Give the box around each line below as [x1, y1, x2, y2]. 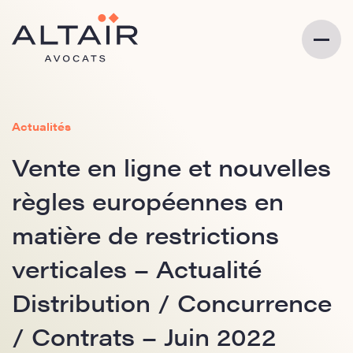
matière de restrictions [12, 217, 279, 251]
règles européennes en [12, 184, 284, 217]
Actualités [12, 118, 71, 134]
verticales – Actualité [12, 251, 262, 285]
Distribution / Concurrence [12, 285, 332, 319]
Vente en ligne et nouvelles [12, 150, 331, 184]
